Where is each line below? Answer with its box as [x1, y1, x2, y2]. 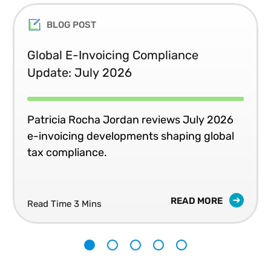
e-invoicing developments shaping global [27, 129, 234, 143]
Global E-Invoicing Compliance [27, 47, 198, 62]
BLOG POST [47, 19, 96, 30]
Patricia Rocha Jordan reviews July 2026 [27, 113, 233, 126]
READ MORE [171, 195, 224, 206]
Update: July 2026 [27, 65, 132, 80]
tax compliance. [27, 145, 107, 159]
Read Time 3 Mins [27, 198, 102, 209]
